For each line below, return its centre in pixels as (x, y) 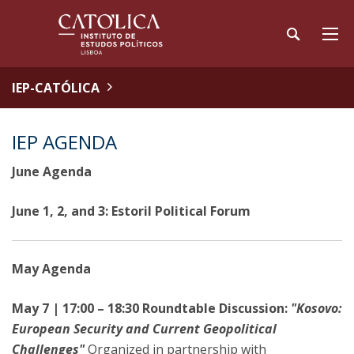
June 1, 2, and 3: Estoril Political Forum (131, 211)
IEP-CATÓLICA (56, 88)
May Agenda (51, 269)
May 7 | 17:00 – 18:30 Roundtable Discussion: (151, 308)
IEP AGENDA (64, 142)
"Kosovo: (316, 308)
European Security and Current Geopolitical (144, 329)
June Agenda (52, 171)
